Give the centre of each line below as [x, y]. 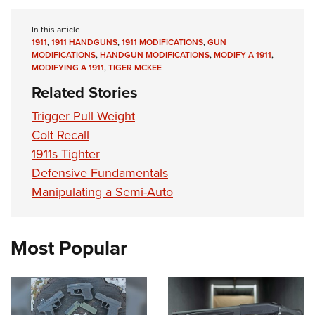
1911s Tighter [66, 154]
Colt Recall [60, 135]
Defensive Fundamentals [100, 173]
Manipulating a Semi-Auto [102, 192]
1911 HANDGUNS [84, 43]
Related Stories [85, 93]
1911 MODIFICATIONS [162, 43]
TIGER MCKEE [135, 68]
